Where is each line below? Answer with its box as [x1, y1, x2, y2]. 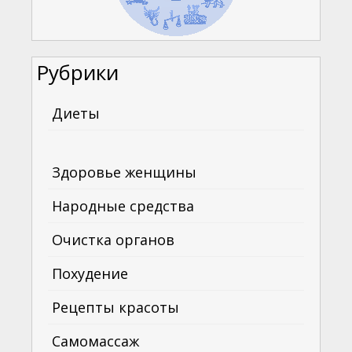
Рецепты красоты [52, 298, 179, 317]
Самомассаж [52, 332, 139, 350]
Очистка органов [52, 230, 174, 249]
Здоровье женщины [52, 163, 196, 181]
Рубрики [36, 58, 119, 86]
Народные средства [52, 196, 194, 215]
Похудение [52, 264, 128, 283]
